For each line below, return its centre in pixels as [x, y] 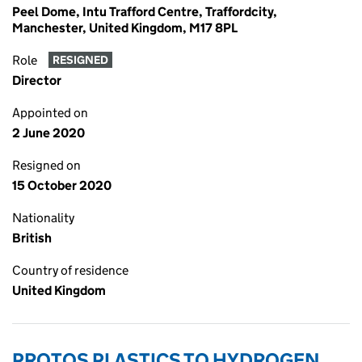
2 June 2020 [48, 133]
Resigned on [46, 165]
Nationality [43, 218]
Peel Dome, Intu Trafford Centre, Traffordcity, [145, 12]
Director [37, 80]
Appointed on [50, 113]
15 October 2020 [62, 185]
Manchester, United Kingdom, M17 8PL [125, 28]
